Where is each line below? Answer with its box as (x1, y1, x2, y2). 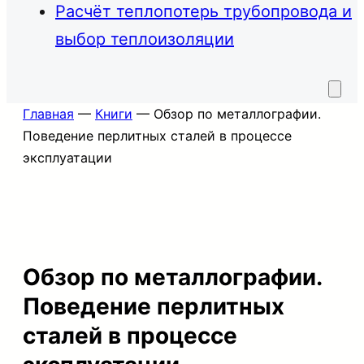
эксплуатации (23, 149, 112, 166)
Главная (23, 105, 74, 122)
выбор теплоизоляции (55, 28, 234, 49)
